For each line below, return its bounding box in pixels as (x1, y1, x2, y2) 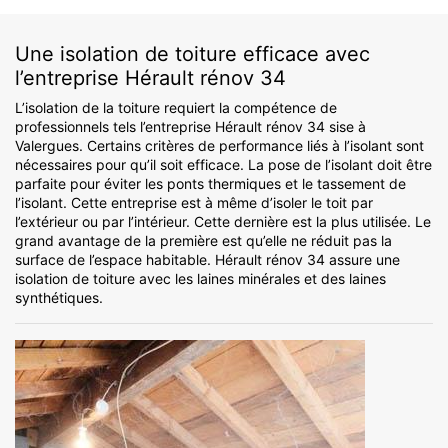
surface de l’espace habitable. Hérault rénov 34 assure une (15, 251, 400, 269)
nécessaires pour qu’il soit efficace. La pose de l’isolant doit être (15, 156, 432, 174)
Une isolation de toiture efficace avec (15, 42, 370, 67)
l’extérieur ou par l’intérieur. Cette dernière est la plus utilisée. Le (15, 213, 431, 231)
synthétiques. (15, 289, 103, 307)
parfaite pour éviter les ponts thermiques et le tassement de (15, 175, 406, 193)
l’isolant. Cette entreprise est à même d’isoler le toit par (15, 194, 373, 212)
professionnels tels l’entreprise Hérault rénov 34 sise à (15, 118, 366, 136)
